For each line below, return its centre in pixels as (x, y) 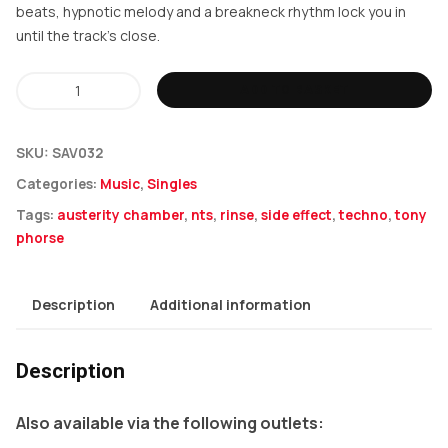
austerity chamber (120, 215)
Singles (172, 184)
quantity (44, 309)
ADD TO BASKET (295, 90)
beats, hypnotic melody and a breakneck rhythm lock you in (211, 11)
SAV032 (77, 153)
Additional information (230, 304)
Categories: (58, 184)
